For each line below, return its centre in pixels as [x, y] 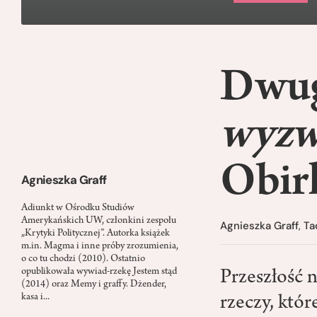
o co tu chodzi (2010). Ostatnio [83, 259]
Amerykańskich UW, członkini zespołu [99, 221]
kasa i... [35, 297]
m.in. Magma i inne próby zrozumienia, [100, 246]
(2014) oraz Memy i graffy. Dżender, [94, 284]
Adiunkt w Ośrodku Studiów [78, 208]
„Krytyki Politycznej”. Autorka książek [96, 234]
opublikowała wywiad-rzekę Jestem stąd [99, 272]
